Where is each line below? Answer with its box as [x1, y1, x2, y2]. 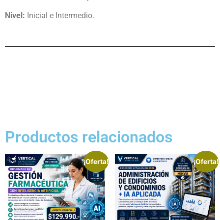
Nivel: [5, 11, 25, 21]
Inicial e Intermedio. [25, 11, 94, 21]
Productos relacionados [5, 127, 172, 146]
